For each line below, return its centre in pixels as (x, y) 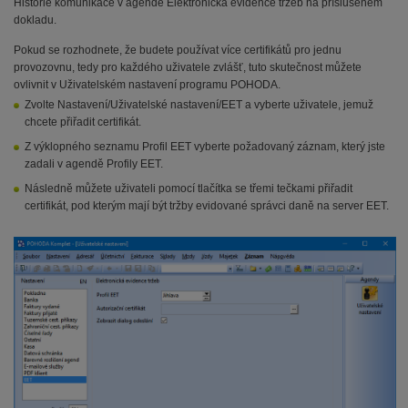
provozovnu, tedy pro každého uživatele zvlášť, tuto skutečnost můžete (188, 67)
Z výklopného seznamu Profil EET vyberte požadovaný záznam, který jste (205, 147)
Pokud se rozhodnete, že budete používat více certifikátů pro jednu (178, 50)
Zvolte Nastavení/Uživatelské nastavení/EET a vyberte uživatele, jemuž (199, 105)
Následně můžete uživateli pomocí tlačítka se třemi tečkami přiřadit (189, 189)
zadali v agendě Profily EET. (94, 164)
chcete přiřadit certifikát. (83, 122)
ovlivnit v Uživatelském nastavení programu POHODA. (147, 85)
